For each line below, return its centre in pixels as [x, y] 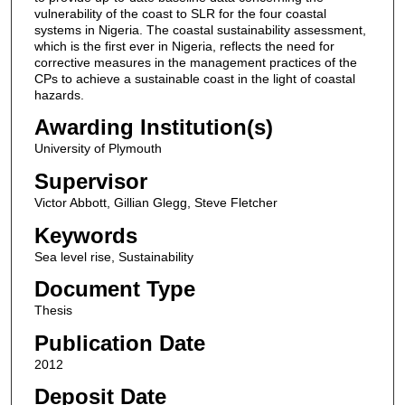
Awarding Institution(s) [153, 127]
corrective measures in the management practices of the [195, 62]
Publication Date [119, 343]
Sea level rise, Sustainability [113, 256]
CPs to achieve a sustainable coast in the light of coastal [194, 78]
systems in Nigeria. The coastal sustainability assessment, [200, 29]
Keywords [85, 235]
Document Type [114, 289]
